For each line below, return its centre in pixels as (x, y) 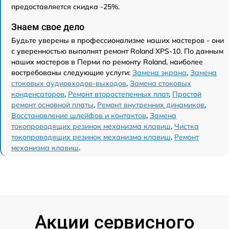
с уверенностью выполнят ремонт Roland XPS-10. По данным (117, 51)
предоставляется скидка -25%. (65, 6)
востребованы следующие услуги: (72, 72)
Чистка (187, 126)
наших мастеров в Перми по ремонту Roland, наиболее (107, 62)
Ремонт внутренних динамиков (151, 105)
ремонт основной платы (52, 105)
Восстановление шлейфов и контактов (79, 115)
